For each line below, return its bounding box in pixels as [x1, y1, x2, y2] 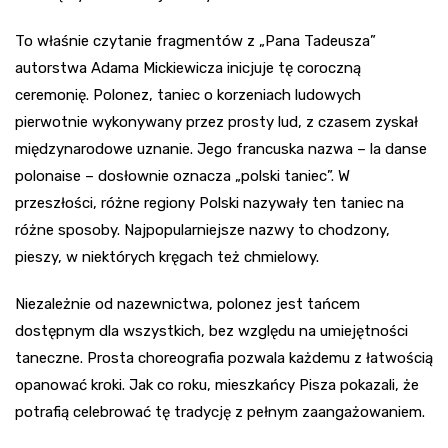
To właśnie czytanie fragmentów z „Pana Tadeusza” [15, 31, 376, 50]
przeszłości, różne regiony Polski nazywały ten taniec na [15, 193, 404, 212]
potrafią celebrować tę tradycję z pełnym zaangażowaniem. [15, 402, 425, 421]
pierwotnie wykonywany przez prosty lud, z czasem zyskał [15, 112, 418, 131]
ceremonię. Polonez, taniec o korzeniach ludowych [15, 85, 361, 104]
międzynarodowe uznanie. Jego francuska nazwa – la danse [15, 139, 427, 158]
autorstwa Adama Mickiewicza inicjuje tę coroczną [15, 58, 361, 77]
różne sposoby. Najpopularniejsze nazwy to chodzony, [15, 220, 390, 239]
